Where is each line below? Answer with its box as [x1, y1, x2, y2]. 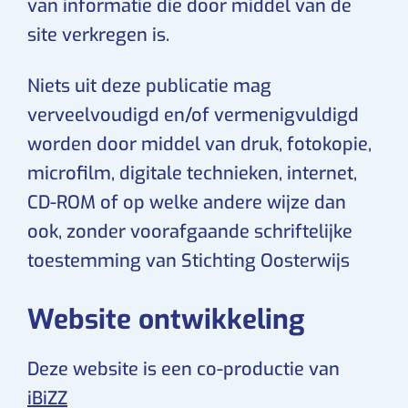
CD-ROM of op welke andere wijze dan [27, 190, 346, 215]
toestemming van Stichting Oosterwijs [27, 249, 350, 273]
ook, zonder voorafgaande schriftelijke [27, 219, 352, 244]
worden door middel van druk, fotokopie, [27, 132, 372, 157]
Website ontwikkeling [27, 301, 304, 338]
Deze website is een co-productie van [27, 357, 340, 382]
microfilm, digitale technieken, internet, [27, 161, 357, 186]
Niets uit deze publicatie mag [27, 74, 271, 98]
